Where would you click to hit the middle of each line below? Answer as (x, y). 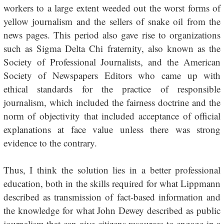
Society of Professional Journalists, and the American (112, 62)
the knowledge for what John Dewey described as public (112, 210)
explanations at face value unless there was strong (112, 129)
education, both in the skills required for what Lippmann (112, 183)
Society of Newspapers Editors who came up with (112, 75)
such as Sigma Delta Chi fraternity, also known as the (112, 48)
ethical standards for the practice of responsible (112, 89)
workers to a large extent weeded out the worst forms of (112, 8)
